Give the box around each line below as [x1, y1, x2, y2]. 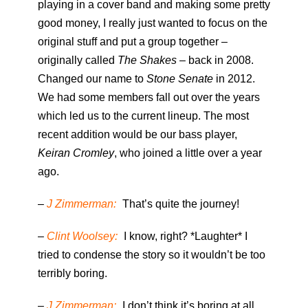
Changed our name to [38, 73, 146, 85]
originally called [38, 54, 118, 67]
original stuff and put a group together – [38, 36, 228, 48]
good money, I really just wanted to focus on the [38, 17, 267, 30]
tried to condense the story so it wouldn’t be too [38, 249, 265, 261]
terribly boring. [38, 267, 107, 280]
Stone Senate [146, 73, 213, 85]
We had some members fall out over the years [38, 91, 260, 104]
